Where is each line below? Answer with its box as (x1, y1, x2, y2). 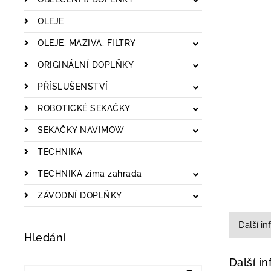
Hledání (24, 230, 66, 244)
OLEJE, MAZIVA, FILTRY (34, 38, 136, 48)
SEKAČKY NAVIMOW (34, 125, 125, 135)
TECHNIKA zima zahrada (34, 168, 142, 178)
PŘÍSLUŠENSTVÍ (34, 81, 108, 91)
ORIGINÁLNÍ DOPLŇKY (34, 59, 134, 70)
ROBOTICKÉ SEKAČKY (34, 103, 131, 113)
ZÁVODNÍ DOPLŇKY (34, 190, 122, 200)
